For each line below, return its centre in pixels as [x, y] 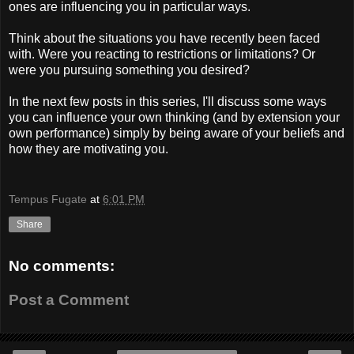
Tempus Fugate [48, 200]
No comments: [62, 265]
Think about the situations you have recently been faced [164, 39]
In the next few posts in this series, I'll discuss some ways [168, 102]
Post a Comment [69, 300]
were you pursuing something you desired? [129, 70]
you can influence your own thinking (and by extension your [174, 118]
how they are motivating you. [88, 149]
